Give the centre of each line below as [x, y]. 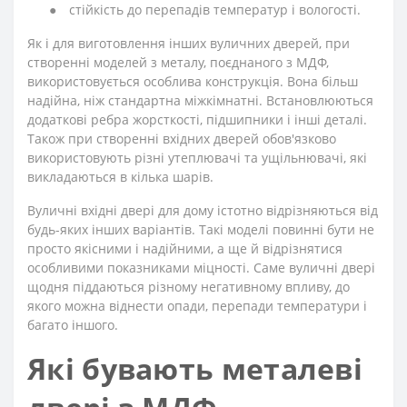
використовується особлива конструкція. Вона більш [193, 81]
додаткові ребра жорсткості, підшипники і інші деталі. [197, 119]
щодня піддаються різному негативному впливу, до [189, 286]
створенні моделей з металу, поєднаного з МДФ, [178, 62]
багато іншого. [73, 324]
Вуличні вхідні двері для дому [120, 210]
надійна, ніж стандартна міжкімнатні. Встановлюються [200, 100]
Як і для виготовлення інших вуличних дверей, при [189, 43]
